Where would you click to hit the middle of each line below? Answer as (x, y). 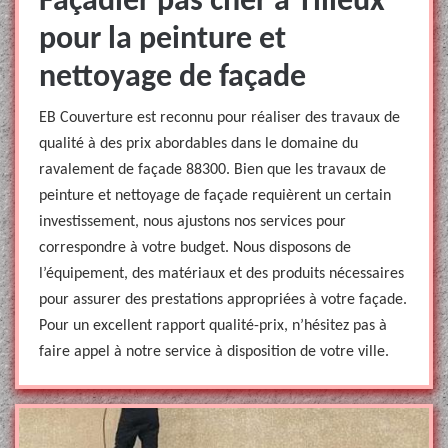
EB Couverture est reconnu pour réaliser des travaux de (219, 118)
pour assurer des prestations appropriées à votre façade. (223, 300)
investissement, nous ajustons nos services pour (192, 222)
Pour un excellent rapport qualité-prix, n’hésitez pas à (213, 326)
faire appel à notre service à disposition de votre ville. (214, 352)
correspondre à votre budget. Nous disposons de (195, 248)
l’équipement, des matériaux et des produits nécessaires (221, 274)
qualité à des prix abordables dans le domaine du (198, 144)
